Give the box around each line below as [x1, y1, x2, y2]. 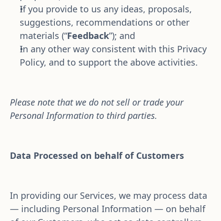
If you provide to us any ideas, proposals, [20, 3, 192, 15]
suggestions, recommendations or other [20, 16, 189, 28]
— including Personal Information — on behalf [10, 203, 205, 215]
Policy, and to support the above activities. [20, 56, 198, 68]
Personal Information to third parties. [10, 110, 157, 121]
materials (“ [20, 30, 67, 41]
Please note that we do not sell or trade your [10, 96, 184, 108]
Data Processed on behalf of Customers [10, 149, 184, 161]
